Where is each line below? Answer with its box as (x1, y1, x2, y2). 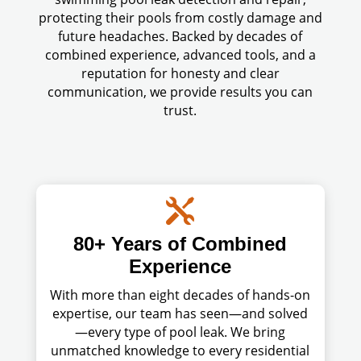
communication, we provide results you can (48, 82, 313, 101)
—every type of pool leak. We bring (75, 322, 286, 341)
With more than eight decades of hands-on (50, 285, 311, 304)
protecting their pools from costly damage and (38, 8, 322, 27)
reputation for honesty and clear (81, 64, 280, 82)
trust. (164, 101, 197, 119)
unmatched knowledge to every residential (51, 341, 310, 359)
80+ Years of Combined (73, 232, 288, 255)
